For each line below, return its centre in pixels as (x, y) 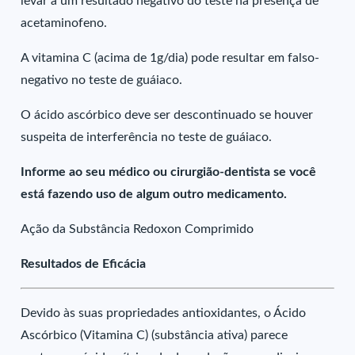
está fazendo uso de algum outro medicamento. (154, 194)
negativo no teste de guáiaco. (102, 80)
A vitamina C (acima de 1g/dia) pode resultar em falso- (170, 58)
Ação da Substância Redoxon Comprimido (137, 229)
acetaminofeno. (64, 23)
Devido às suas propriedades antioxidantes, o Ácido (164, 313)
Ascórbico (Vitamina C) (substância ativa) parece (155, 335)
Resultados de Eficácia (84, 264)
